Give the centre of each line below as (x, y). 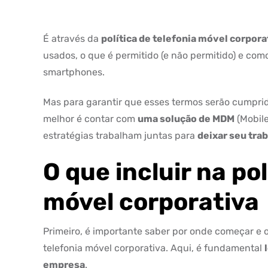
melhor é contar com (90, 119)
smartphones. (74, 72)
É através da (72, 39)
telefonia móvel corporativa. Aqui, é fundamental (154, 248)
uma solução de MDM (186, 119)
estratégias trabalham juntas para (120, 135)
